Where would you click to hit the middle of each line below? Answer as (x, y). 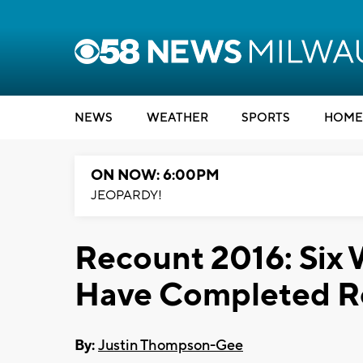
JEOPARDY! (126, 195)
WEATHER (177, 118)
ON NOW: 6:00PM (155, 175)
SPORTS (266, 118)
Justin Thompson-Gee (171, 345)
